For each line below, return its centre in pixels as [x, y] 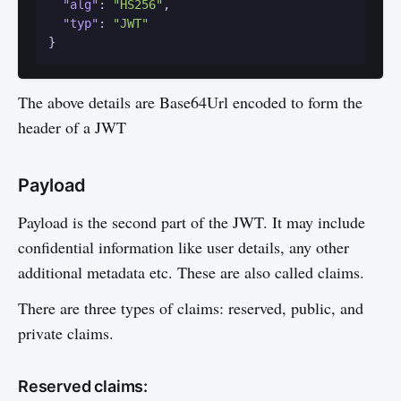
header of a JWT [72, 127]
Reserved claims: [83, 386]
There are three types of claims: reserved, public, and [191, 308]
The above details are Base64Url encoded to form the [190, 102]
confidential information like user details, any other [183, 247]
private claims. [66, 333]
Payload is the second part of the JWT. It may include [192, 222]
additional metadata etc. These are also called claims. [191, 272]
